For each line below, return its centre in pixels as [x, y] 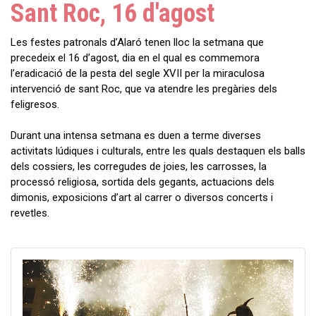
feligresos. [36, 104]
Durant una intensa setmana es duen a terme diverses [136, 135]
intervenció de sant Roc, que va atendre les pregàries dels [144, 89]
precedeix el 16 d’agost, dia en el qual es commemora [135, 57]
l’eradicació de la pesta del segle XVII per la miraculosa [138, 73]
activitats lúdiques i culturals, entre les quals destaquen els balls [158, 151]
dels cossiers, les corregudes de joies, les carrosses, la [139, 166]
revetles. [31, 213]
